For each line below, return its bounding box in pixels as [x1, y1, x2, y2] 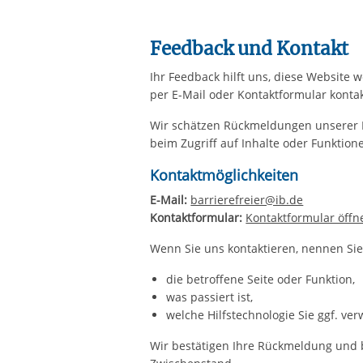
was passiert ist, [166, 289, 254, 305]
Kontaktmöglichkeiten [150, 165, 299, 185]
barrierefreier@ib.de [190, 192, 304, 207]
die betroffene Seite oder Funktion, [166, 271, 356, 287]
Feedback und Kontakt [150, 37, 349, 60]
